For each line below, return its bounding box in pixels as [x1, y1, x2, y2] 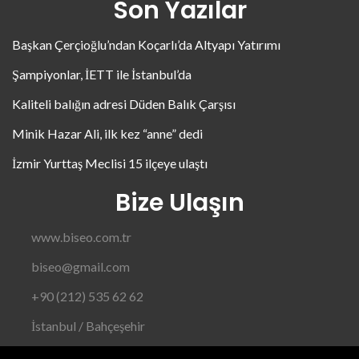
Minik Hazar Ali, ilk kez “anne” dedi [12, 125, 203, 141]
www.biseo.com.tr [31, 228, 131, 244]
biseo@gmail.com [31, 258, 130, 274]
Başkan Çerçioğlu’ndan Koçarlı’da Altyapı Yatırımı [12, 36, 280, 52]
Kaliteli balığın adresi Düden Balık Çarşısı [12, 95, 236, 111]
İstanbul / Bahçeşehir [31, 317, 145, 333]
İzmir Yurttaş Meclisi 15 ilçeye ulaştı [12, 155, 208, 171]
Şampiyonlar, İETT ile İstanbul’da [12, 66, 192, 82]
